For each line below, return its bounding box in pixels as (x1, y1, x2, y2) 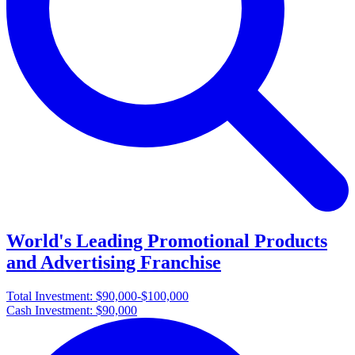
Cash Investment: (6, 303, 96, 317)
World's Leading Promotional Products (6, 230, 327, 251)
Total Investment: (6, 288, 96, 303)
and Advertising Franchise (6, 251, 221, 273)
